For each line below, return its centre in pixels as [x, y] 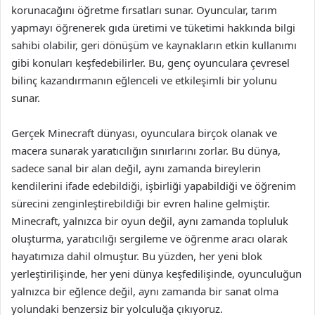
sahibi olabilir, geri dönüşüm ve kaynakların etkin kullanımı [154, 45]
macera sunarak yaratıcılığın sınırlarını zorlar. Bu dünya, [146, 150]
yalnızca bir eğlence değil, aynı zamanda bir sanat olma [145, 291]
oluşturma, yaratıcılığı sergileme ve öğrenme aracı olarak [149, 238]
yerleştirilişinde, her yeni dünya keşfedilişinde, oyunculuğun [156, 274]
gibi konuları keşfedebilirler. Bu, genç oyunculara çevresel [150, 63]
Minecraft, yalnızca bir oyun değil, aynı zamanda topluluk [150, 221]
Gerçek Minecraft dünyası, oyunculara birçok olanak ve [144, 133]
